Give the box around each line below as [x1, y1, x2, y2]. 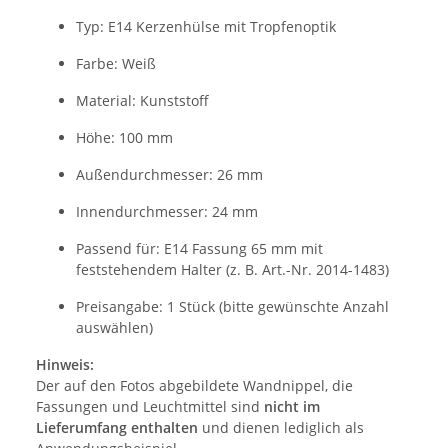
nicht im [264, 397, 320, 417]
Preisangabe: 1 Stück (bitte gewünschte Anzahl [76, 297, 389, 317]
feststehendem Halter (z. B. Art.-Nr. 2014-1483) [76, 260, 389, 280]
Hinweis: [36, 355, 94, 375]
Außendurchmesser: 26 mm [76, 165, 263, 185]
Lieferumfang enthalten [36, 418, 198, 438]
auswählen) [76, 318, 153, 338]
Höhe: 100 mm [76, 128, 173, 148]
